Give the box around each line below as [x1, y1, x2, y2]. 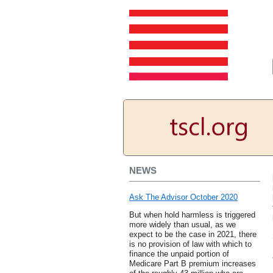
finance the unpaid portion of [129, 249, 229, 259]
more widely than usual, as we [129, 220, 236, 230]
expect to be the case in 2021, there [129, 230, 257, 239]
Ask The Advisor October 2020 [129, 193, 238, 202]
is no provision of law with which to [129, 239, 252, 249]
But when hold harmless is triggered [129, 210, 255, 220]
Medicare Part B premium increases [129, 259, 256, 269]
